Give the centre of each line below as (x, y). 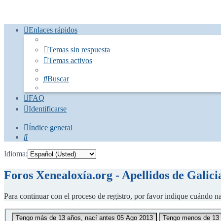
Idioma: (16, 154)
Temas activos (70, 61)
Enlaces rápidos (53, 30)
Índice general (51, 128)
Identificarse (48, 109)
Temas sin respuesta (79, 50)
